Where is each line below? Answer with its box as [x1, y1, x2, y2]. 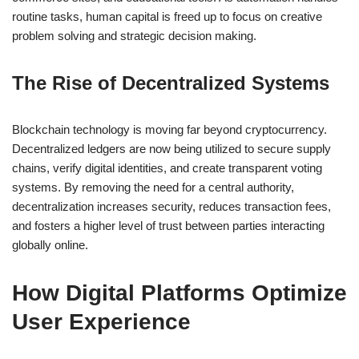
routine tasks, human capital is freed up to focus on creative [12, 10, 322, 24]
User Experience [12, 309, 191, 335]
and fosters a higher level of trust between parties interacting [12, 219, 325, 233]
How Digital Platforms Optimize [12, 280, 347, 306]
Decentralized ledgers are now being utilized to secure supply [12, 142, 331, 156]
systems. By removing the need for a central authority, [12, 180, 294, 195]
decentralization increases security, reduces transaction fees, [12, 200, 331, 214]
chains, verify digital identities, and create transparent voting [12, 161, 322, 175]
